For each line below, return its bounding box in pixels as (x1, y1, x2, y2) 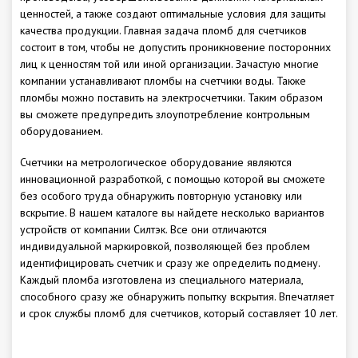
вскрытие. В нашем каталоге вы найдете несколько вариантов (20, 205, 324, 221)
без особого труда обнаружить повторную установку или (20, 189, 302, 204)
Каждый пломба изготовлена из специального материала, (20, 272, 303, 288)
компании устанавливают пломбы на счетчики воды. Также (20, 74, 306, 89)
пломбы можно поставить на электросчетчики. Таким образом (20, 90, 323, 105)
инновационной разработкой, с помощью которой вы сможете (20, 172, 325, 187)
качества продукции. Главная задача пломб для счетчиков (20, 23, 307, 38)
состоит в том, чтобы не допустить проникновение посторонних (20, 40, 331, 55)
